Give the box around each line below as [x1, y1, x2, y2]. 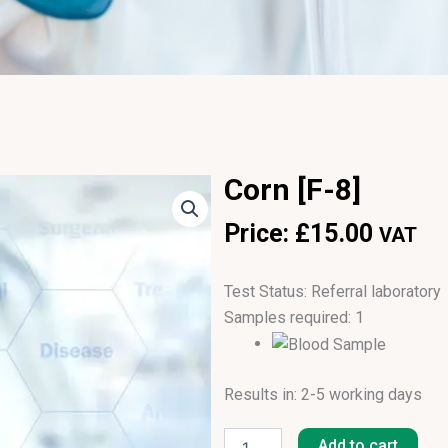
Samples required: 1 [224, 308, 364, 328]
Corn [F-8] [224, 171, 361, 207]
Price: [224, 218, 295, 248]
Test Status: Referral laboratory [224, 282, 441, 302]
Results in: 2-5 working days [224, 385, 422, 405]
